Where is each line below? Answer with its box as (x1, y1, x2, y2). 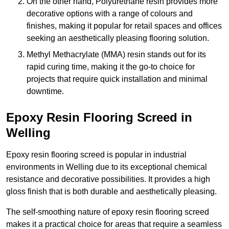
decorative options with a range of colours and (27, 9, 193, 18)
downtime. (27, 87, 64, 96)
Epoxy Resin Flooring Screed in (6, 110, 192, 125)
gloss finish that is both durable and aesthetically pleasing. (6, 187, 217, 196)
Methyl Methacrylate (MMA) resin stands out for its (27, 50, 206, 59)
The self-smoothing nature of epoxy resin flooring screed (6, 208, 209, 217)
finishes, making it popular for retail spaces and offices (27, 21, 222, 31)
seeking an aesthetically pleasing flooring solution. (27, 34, 209, 43)
